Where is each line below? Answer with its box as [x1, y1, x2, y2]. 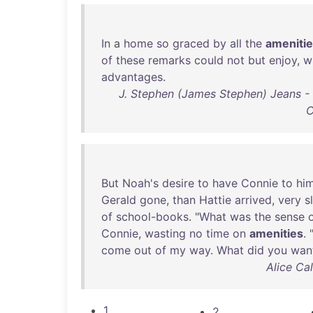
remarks [148, 53, 191, 67]
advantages [101, 70, 163, 84]
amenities [249, 226, 303, 240]
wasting [145, 226, 186, 240]
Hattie [199, 193, 231, 207]
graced [173, 36, 210, 50]
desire [162, 176, 194, 190]
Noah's [122, 176, 159, 190]
